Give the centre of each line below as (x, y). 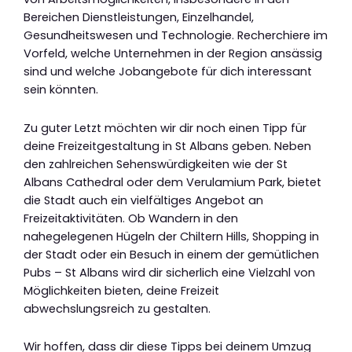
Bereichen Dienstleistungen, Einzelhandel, (139, 18)
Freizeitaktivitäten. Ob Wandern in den (131, 218)
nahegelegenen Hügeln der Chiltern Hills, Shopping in (171, 236)
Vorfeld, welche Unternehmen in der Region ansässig (173, 54)
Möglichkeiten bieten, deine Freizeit (121, 290)
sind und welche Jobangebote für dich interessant (168, 72)
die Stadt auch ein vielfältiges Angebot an (143, 200)
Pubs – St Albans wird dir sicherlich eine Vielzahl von (169, 272)
